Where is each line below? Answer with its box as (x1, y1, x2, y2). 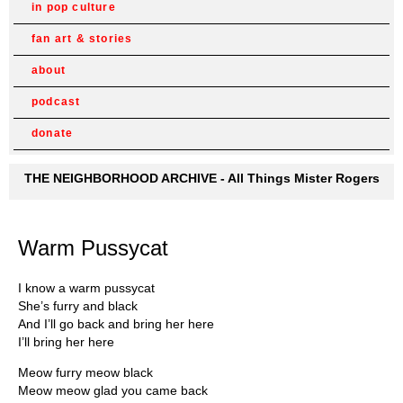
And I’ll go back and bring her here (18, 316, 214, 331)
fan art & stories (31, 32, 133, 45)
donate (31, 127, 74, 139)
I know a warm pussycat (18, 280, 155, 295)
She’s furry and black (18, 298, 138, 313)
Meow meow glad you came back (18, 382, 208, 398)
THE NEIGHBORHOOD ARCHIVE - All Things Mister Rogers (23, 171, 380, 185)
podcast (31, 95, 81, 108)
